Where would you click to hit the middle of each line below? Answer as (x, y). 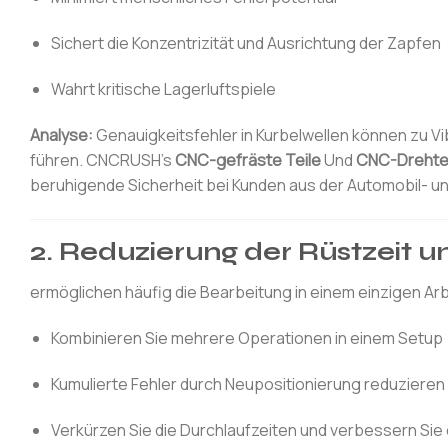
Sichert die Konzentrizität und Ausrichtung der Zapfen (245, 43)
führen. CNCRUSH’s (102, 159)
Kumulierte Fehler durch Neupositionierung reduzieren (247, 384)
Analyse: (61, 134)
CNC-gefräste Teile (248, 159)
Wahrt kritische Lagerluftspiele (163, 89)
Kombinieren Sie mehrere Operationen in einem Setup (246, 338)
